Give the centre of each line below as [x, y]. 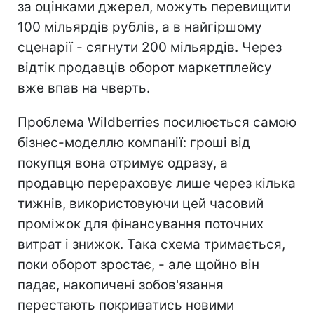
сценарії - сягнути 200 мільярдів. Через [150, 48]
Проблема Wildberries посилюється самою [157, 123]
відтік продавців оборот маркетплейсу [145, 68]
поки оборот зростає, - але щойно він [138, 265]
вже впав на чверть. [84, 88]
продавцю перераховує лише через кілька [157, 184]
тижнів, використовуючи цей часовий [141, 204]
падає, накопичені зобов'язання [121, 285]
